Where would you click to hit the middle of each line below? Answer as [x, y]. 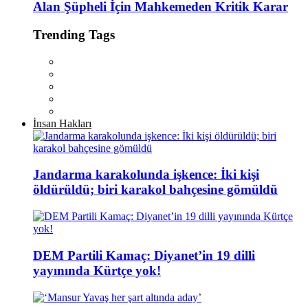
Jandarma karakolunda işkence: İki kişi [146, 175]
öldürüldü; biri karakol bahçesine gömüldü [155, 190]
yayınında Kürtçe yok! [97, 270]
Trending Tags [74, 35]
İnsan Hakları [62, 123]
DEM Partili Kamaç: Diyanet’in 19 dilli [144, 255]
